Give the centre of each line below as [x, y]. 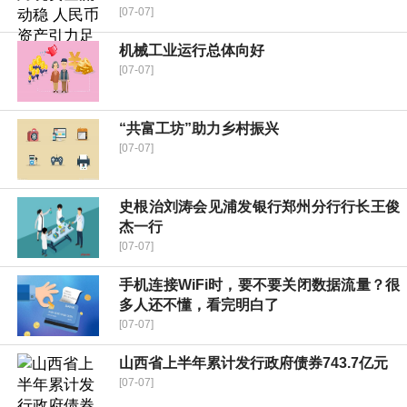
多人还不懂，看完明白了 [199, 305]
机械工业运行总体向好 [192, 51]
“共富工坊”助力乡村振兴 [199, 129]
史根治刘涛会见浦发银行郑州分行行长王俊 [259, 207]
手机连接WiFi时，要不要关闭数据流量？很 [259, 285]
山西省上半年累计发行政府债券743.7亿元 [253, 363]
